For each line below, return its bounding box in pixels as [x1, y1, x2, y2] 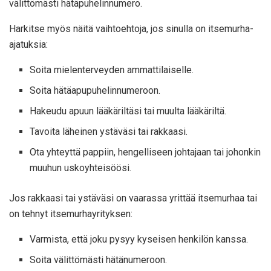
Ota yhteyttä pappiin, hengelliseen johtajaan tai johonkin [30, 146, 261, 158]
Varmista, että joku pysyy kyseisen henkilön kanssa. [30, 233, 249, 246]
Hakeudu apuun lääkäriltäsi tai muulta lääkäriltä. [30, 105, 227, 117]
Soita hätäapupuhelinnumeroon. [30, 85, 161, 97]
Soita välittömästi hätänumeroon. [30, 254, 168, 266]
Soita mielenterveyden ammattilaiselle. [30, 64, 194, 76]
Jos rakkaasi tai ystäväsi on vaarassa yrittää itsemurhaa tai [9, 192, 257, 204]
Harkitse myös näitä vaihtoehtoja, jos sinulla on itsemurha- [9, 23, 253, 35]
